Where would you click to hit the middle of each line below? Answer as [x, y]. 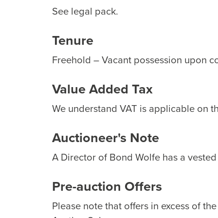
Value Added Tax [102, 89]
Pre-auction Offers [107, 186]
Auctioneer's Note [106, 138]
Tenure [73, 40]
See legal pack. [85, 11]
